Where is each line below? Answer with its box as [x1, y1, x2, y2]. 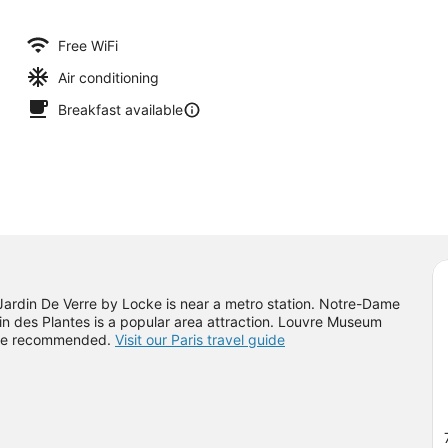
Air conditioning [58, 68, 159, 86]
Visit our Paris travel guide [115, 330, 285, 348]
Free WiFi [58, 36, 118, 54]
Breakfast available [58, 100, 183, 118]
